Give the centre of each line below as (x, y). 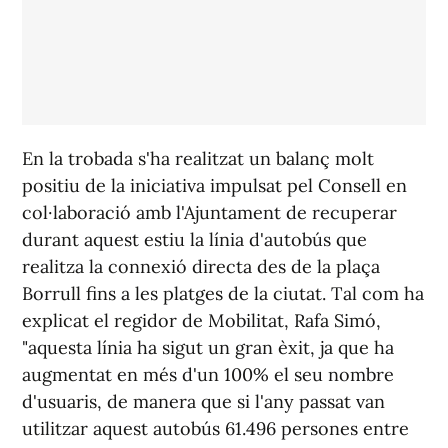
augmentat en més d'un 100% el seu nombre (208, 375)
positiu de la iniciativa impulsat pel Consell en (214, 186)
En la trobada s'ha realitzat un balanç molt (198, 159)
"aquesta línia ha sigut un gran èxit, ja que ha (208, 348)
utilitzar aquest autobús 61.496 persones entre (215, 429)
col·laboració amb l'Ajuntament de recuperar (209, 213)
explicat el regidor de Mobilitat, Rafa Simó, (201, 321)
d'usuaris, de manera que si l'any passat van (203, 402)
